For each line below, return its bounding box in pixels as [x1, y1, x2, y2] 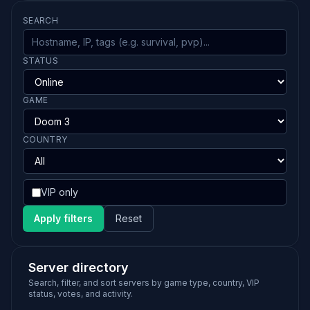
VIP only [41, 186, 78, 198]
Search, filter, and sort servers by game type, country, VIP [28, 277, 259, 288]
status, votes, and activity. [28, 289, 133, 299]
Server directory [28, 260, 129, 275]
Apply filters [34, 212, 93, 224]
